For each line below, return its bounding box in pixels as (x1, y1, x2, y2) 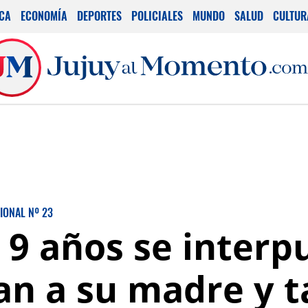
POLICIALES (131, 8, 183, 24)
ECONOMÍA (21, 8, 67, 24)
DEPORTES (77, 8, 122, 24)
